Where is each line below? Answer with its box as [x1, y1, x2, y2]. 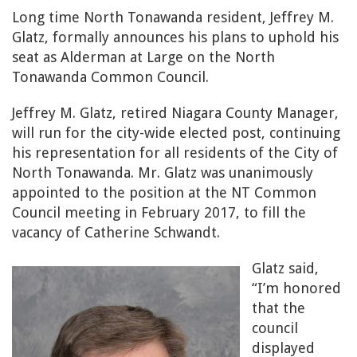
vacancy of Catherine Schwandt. [12, 224, 220, 241]
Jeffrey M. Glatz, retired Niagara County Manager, [12, 104, 339, 121]
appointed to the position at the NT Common [12, 184, 316, 201]
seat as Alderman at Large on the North [12, 49, 275, 65]
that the [252, 300, 305, 316]
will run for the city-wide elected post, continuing [12, 124, 340, 141]
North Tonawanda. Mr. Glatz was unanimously [12, 164, 313, 181]
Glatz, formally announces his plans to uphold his [12, 29, 339, 45]
